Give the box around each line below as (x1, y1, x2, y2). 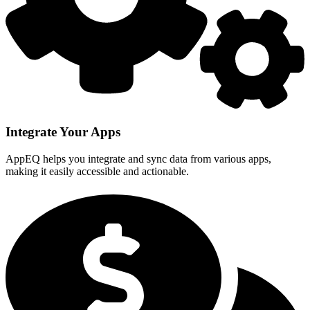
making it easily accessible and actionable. (6, 165, 189, 177)
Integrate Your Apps (6, 125, 120, 140)
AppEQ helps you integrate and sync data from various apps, (6, 152, 271, 165)
